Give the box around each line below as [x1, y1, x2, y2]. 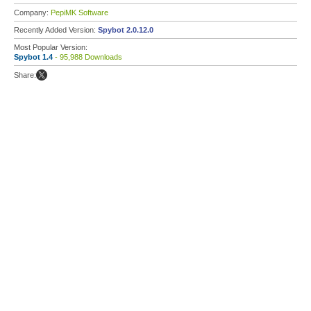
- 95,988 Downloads [53, 53, 122, 61]
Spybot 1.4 [14, 53, 53, 61]
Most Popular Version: [14, 43, 87, 51]
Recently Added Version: [14, 26, 98, 34]
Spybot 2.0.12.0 [98, 26, 153, 34]
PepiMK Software [51, 8, 108, 17]
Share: [14, 71, 36, 79]
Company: [14, 8, 51, 17]
